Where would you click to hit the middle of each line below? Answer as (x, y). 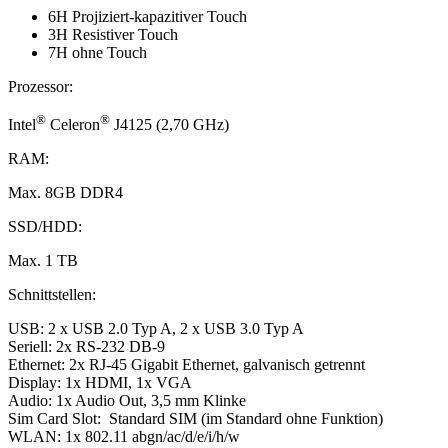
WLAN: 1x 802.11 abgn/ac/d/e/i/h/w (124, 437)
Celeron (73, 125)
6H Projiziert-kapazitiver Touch (147, 16)
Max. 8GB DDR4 (65, 193)
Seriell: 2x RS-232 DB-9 (86, 347)
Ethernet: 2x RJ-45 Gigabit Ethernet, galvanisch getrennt (186, 365)
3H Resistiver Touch (113, 34)
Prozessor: (40, 86)
